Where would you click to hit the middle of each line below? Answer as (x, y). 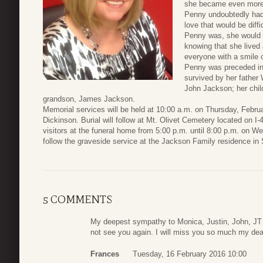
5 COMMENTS (77, 199)
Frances (105, 254)
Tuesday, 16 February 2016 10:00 (190, 254)
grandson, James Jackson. (89, 99)
